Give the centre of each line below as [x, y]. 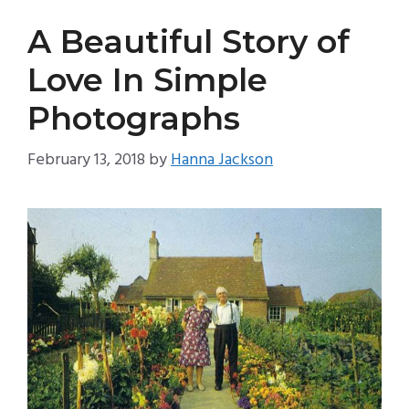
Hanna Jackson [222, 161]
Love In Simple [147, 80]
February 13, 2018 [86, 161]
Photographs [134, 119]
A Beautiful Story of [189, 42]
